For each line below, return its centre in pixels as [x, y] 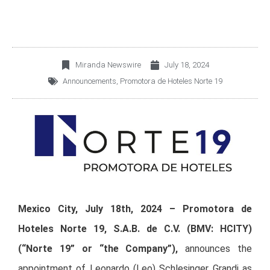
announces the [215, 249]
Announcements [89, 81]
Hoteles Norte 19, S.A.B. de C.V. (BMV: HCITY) [135, 229]
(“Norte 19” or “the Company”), [98, 249]
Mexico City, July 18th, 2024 [94, 209]
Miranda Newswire [108, 65]
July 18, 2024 [187, 65]
